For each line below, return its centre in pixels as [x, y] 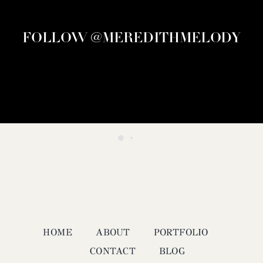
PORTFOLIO [181, 232]
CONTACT [113, 251]
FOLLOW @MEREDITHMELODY [131, 38]
